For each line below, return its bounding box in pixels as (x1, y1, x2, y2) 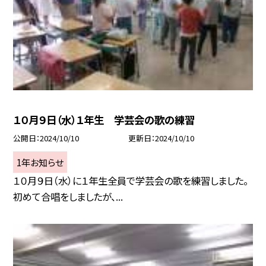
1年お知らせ (17, 155, 64, 169)
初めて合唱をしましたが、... (13, 189, 123, 204)
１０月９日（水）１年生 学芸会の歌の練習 (13, 112, 195, 128)
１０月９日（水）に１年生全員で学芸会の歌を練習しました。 (13, 173, 249, 188)
